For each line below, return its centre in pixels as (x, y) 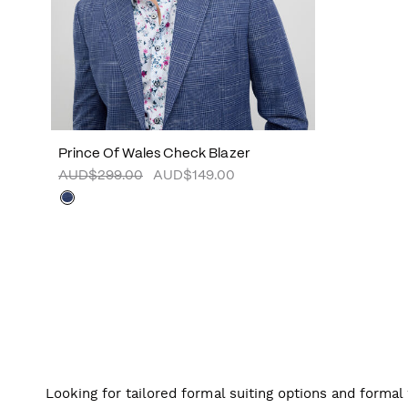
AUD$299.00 (101, 175)
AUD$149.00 (194, 175)
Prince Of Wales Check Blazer (154, 153)
